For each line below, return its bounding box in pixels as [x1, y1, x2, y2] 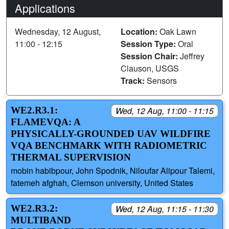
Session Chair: [121, 50, 180, 62]
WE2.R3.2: [11, 203, 58, 214]
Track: [121, 74, 147, 86]
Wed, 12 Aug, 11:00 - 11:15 [116, 104, 214, 117]
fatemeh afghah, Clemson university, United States [11, 177, 193, 189]
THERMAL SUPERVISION [11, 151, 131, 163]
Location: [121, 25, 159, 37]
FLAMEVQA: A [11, 116, 80, 127]
